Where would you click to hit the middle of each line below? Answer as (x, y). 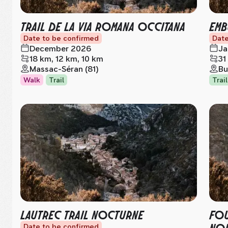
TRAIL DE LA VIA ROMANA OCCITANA (103, 26)
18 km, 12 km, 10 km (66, 59)
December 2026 (60, 49)
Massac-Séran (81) (64, 69)
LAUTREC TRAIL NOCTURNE (82, 214)
